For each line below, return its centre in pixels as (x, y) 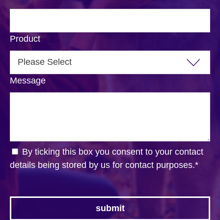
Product (25, 39)
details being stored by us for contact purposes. (102, 165)
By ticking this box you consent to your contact (113, 151)
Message (28, 80)
